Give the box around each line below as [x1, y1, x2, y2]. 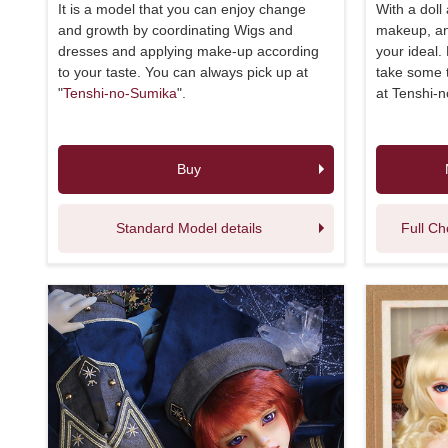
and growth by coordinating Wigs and [58, 21, 293, 38]
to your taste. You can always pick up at [58, 63, 308, 80]
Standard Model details [115, 219, 262, 236]
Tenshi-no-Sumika [63, 84, 177, 101]
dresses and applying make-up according [58, 42, 319, 59]
